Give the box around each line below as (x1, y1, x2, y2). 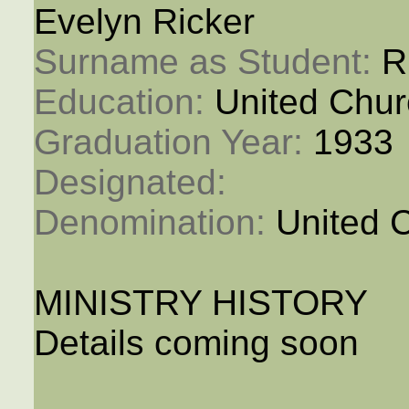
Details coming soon (33, 323, 359, 363)
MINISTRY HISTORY (33, 283, 368, 323)
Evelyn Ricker (33, 2, 255, 42)
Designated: (33, 163, 236, 203)
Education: (33, 82, 215, 122)
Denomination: (33, 203, 276, 243)
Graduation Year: (33, 122, 313, 163)
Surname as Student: (33, 42, 382, 82)
